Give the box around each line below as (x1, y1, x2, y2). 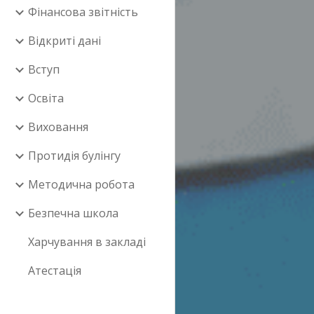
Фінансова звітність (28, 4, 138, 20)
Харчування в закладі (28, 234, 146, 250)
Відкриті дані (28, 33, 101, 48)
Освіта (28, 90, 64, 106)
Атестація (28, 263, 81, 278)
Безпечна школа (28, 205, 118, 221)
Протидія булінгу (28, 148, 121, 163)
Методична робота (28, 177, 135, 192)
